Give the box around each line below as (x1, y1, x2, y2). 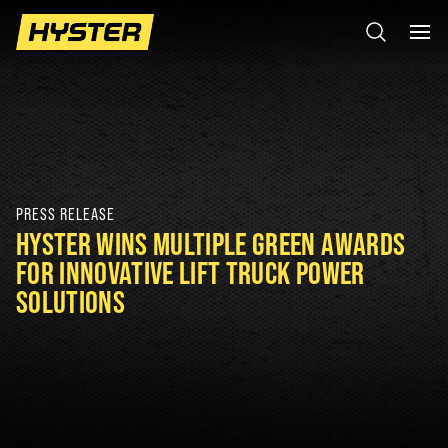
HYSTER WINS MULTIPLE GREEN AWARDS (16, 225, 406, 262)
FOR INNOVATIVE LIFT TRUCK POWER (16, 254, 365, 291)
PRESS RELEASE (16, 204, 115, 223)
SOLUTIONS (16, 283, 126, 320)
